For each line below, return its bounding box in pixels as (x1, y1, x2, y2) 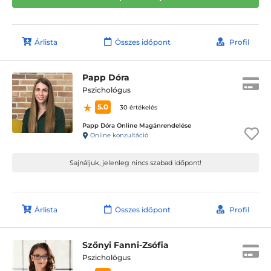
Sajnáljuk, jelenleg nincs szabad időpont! (70, 158, 201, 167)
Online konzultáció (88, 131, 148, 139)
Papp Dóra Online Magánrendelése (82, 122, 191, 129)
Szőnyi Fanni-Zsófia (82, 240, 169, 250)
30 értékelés (120, 103, 157, 111)
